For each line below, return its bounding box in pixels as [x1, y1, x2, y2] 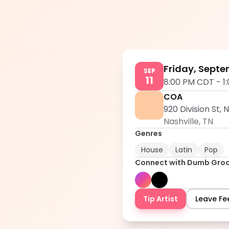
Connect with [135, 157, 187, 168]
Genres [135, 128, 162, 139]
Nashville [164, 116, 199, 127]
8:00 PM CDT [164, 76, 214, 88]
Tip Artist [143, 194, 178, 204]
